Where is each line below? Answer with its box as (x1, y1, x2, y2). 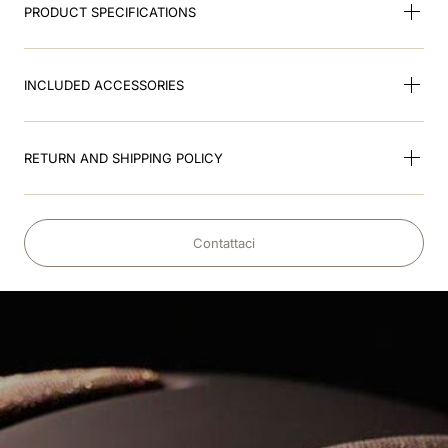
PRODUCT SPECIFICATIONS (24, 3, 196, 20)
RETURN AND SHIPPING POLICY (24, 149, 223, 166)
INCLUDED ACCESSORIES (24, 76, 184, 93)
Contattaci (193, 234, 255, 251)
